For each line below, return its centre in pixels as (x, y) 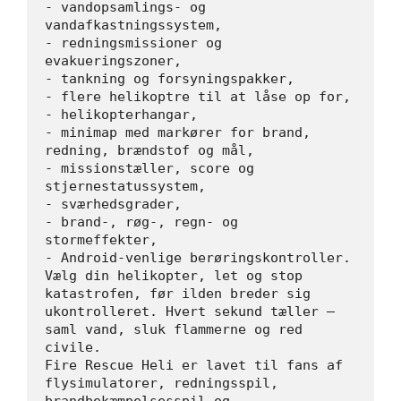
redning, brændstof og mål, (149, 150)
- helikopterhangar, (121, 114)
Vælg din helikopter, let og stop (174, 275)
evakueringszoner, (113, 60)
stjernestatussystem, (125, 186)
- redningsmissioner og (133, 43)
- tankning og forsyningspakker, (170, 78)
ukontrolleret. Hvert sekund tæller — (190, 311)
